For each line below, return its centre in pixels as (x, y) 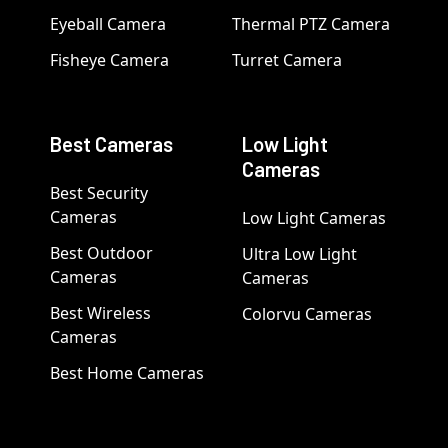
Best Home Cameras (126, 373)
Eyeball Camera (107, 24)
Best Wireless (100, 313)
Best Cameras (111, 144)
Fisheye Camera (109, 60)
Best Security (98, 193)
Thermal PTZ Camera (311, 24)
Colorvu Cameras (307, 314)
